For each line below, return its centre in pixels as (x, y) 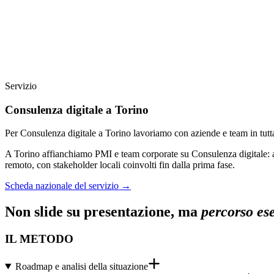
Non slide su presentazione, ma (103, 212)
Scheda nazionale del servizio (62, 186)
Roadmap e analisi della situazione (81, 266)
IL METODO (39, 239)
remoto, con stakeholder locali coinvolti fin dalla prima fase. (120, 165)
